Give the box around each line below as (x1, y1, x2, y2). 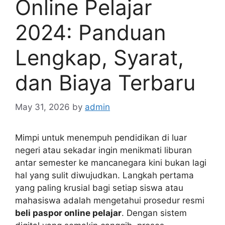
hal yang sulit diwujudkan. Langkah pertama (15, 170, 194, 181)
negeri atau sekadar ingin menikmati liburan (15, 145, 192, 156)
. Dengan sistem (122, 208, 187, 218)
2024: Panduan (15, 19, 166, 45)
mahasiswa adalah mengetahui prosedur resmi (15, 195, 204, 206)
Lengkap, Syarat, (15, 44, 184, 70)
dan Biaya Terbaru (15, 69, 195, 95)
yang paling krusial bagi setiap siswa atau (15, 183, 183, 193)
